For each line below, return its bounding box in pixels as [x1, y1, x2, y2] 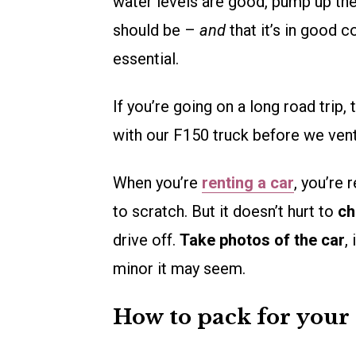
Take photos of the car [180, 230, 345, 250]
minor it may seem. [113, 259, 246, 279]
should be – [113, 21, 199, 41]
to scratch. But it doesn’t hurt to [113, 202, 338, 222]
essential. [113, 49, 179, 69]
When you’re [113, 173, 202, 193]
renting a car [202, 173, 294, 193]
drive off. [113, 230, 180, 250]
